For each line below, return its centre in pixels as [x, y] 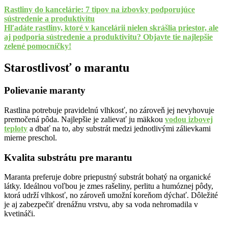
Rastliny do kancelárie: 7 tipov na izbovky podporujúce [99, 10]
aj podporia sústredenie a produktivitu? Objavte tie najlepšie [108, 37]
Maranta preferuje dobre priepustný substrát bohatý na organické [107, 177]
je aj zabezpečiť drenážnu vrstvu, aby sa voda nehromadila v [101, 205]
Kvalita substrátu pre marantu [68, 157]
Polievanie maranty [45, 91]
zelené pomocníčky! [38, 46]
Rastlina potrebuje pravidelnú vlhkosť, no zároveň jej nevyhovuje [109, 110]
